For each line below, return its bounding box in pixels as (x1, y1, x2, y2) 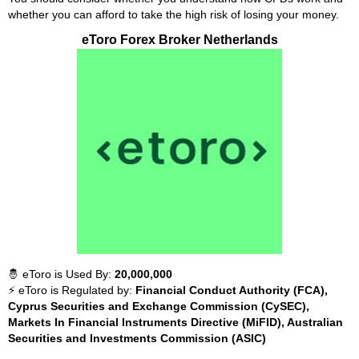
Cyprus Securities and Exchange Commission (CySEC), (8, 300, 309, 313)
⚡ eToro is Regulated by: (8, 284, 135, 296)
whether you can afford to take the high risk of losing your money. (8, 8, 339, 21)
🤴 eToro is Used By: (8, 268, 115, 280)
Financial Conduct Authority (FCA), (135, 284, 328, 296)
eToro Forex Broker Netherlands (81, 32, 278, 46)
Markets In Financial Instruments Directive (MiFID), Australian (8, 316, 343, 329)
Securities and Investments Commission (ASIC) (8, 332, 266, 345)
